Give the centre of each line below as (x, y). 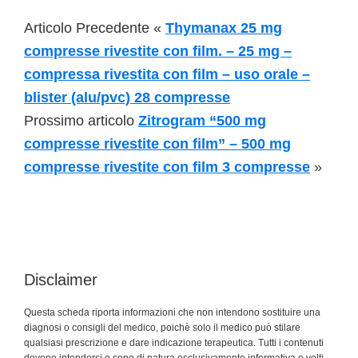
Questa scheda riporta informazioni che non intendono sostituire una (172, 312)
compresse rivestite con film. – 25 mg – (158, 51)
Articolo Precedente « (95, 28)
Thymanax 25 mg (224, 28)
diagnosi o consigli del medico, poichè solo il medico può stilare (162, 328)
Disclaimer (61, 280)
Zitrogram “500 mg (202, 121)
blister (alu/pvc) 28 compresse (127, 97)
